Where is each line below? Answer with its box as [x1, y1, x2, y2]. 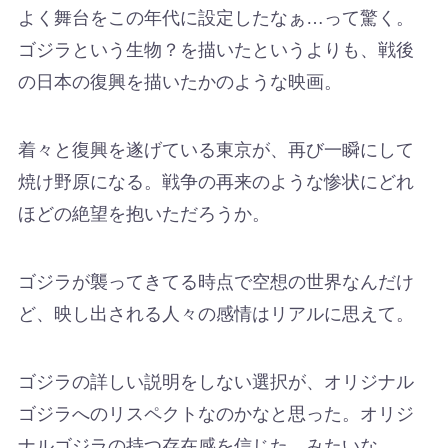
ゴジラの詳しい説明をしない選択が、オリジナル [17, 371, 414, 392]
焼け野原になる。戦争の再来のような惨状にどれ [17, 172, 414, 193]
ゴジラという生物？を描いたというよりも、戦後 [17, 40, 414, 61]
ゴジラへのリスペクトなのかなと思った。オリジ [17, 403, 414, 424]
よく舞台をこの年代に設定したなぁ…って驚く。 [17, 8, 414, 29]
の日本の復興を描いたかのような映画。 [17, 72, 342, 93]
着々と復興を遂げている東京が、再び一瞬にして [17, 140, 414, 161]
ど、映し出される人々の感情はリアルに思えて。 [17, 303, 414, 324]
